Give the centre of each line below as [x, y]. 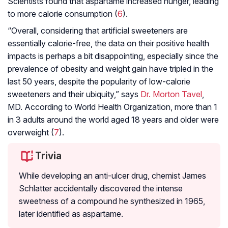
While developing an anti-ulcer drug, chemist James [112, 176]
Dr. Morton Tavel [171, 94]
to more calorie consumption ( [63, 14]
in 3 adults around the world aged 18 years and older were [113, 120]
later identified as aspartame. [71, 214]
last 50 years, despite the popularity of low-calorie [99, 82]
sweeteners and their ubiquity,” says [74, 94]
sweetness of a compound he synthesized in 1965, [112, 201]
